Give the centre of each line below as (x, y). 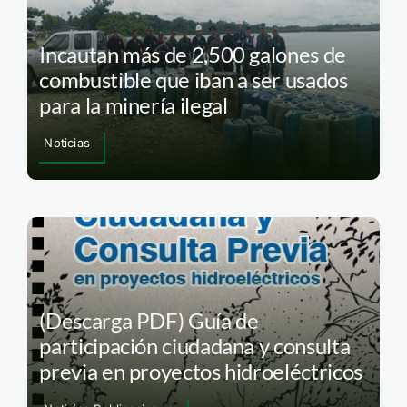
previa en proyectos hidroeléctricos (201, 372)
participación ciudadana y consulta (195, 346)
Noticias (67, 142)
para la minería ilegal (134, 104)
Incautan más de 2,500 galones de (193, 54)
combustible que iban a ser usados (194, 79)
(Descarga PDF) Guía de (149, 321)
